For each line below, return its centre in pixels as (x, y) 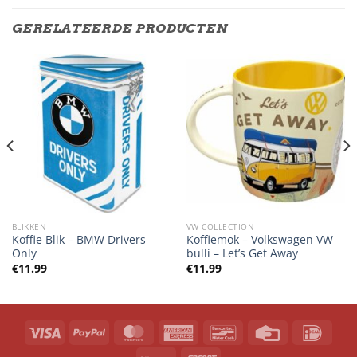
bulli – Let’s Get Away (242, 253)
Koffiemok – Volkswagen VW (259, 240)
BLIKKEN (29, 226)
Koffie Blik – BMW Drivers (78, 240)
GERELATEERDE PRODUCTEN (120, 28)
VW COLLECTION (220, 226)
